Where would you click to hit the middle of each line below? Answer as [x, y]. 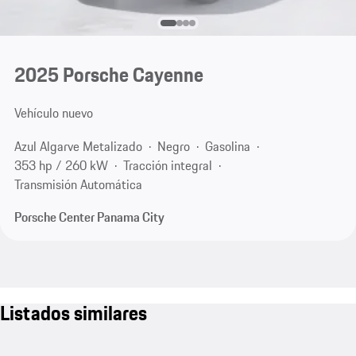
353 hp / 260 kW [61, 165]
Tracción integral [167, 165]
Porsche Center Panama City [89, 217]
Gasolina [227, 146]
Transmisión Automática [78, 184]
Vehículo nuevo [53, 113]
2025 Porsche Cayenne [108, 75]
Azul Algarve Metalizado [78, 146]
